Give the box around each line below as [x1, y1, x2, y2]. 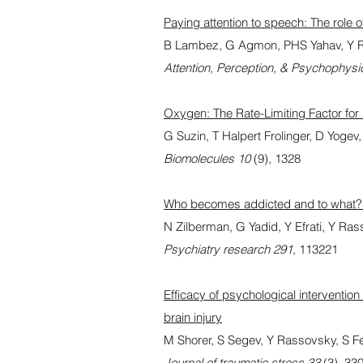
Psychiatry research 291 [164, 241, 293, 257]
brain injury [164, 310, 222, 325]
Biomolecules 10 [164, 151, 250, 166]
